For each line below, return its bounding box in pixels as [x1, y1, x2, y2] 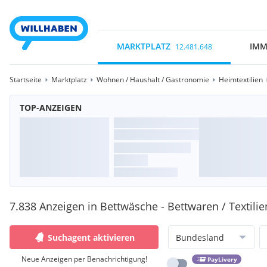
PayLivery [207, 255, 237, 264]
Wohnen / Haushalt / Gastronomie [97, 74, 209, 85]
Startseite [10, 74, 42, 85]
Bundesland [176, 231, 224, 243]
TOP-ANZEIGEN [20, 102, 82, 113]
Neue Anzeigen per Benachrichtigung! [21, 254, 147, 264]
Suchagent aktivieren [48, 231, 135, 243]
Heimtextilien [219, 74, 263, 85]
